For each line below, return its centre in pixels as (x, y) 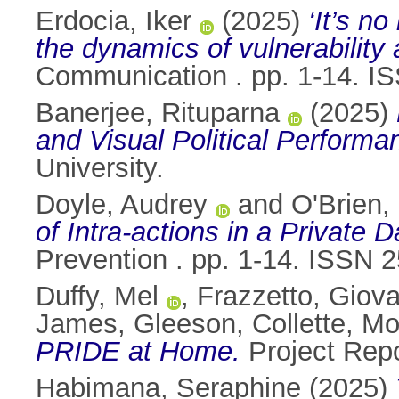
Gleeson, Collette (240, 324)
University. (100, 168)
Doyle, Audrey (122, 205)
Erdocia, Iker (114, 21)
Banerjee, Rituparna (158, 113)
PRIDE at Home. (138, 352)
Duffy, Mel (97, 297)
